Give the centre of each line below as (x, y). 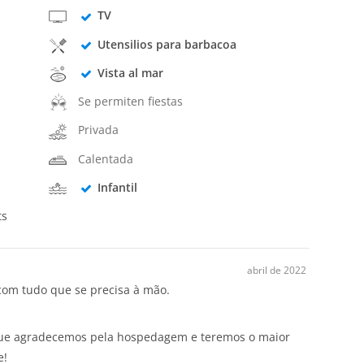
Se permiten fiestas (131, 102)
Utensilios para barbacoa (167, 44)
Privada (99, 130)
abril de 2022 (277, 271)
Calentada (106, 158)
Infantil (117, 187)
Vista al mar (130, 72)
